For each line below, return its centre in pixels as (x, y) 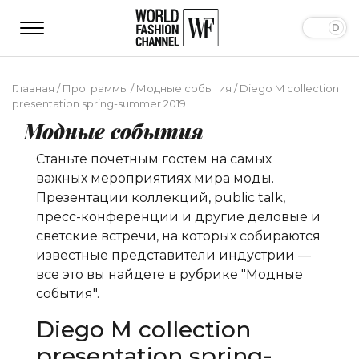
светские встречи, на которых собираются (178, 236)
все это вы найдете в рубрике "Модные (169, 274)
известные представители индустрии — (173, 255)
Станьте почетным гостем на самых (154, 159)
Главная (33, 88)
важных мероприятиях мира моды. (155, 178)
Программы (95, 88)
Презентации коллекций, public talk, (161, 197)
